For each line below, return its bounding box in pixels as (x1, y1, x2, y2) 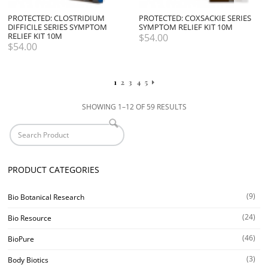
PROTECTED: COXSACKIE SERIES (139, 13, 252, 24)
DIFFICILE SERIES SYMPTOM (8, 22, 107, 33)
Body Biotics (8, 254, 48, 265)
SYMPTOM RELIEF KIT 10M (139, 22, 233, 33)
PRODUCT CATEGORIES (8, 164, 99, 176)
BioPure (8, 233, 34, 244)
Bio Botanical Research (8, 191, 84, 202)
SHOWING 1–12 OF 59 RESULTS (81, 102, 187, 112)
